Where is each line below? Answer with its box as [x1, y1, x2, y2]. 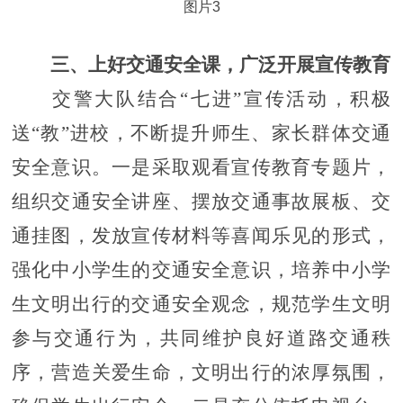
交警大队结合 [51, 87, 181, 110]
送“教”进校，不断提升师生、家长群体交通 [11, 121, 392, 144]
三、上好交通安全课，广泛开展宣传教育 [49, 53, 390, 76]
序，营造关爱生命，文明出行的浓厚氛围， [11, 361, 392, 383]
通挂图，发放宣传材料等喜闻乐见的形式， [11, 224, 392, 246]
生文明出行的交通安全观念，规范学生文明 [11, 292, 392, 315]
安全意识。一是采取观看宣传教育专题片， [11, 156, 392, 178]
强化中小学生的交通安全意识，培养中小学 [11, 258, 392, 281]
